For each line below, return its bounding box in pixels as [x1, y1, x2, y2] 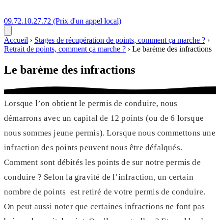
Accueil [4, 36, 28, 44]
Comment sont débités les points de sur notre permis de [4, 158, 201, 167]
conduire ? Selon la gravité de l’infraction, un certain [4, 172, 194, 182]
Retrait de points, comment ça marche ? [4, 45, 126, 53]
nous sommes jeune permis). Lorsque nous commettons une [4, 128, 216, 137]
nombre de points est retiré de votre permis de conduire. [4, 187, 206, 196]
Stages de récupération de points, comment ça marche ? [34, 36, 205, 44]
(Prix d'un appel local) [53, 17, 121, 25]
